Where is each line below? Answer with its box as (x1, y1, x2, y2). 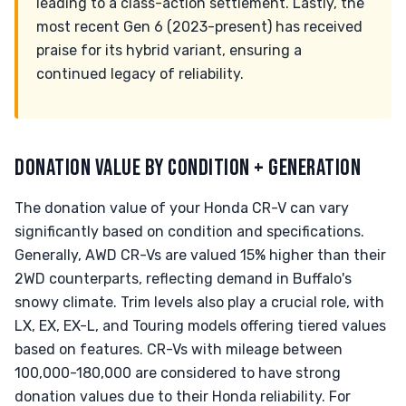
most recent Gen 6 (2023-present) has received (36, 18, 362, 35)
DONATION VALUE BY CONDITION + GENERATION (14, 154, 362, 182)
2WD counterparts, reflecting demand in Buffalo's (14, 270, 352, 287)
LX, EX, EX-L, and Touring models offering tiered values (14, 317, 386, 334)
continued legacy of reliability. (36, 65, 244, 82)
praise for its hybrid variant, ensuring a (36, 42, 302, 59)
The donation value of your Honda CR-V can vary (14, 199, 349, 217)
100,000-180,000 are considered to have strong (14, 364, 341, 382)
